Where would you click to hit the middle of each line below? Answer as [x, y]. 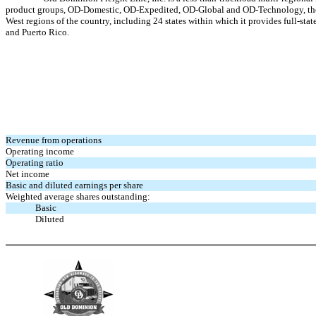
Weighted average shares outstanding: [78, 196]
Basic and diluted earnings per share [75, 185]
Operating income [40, 151]
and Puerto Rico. [37, 32]
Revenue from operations [54, 140]
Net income [28, 174]
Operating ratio [35, 163]
